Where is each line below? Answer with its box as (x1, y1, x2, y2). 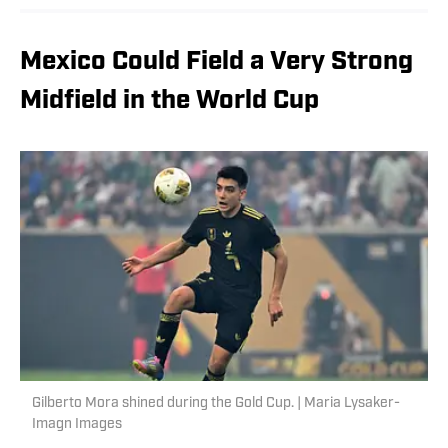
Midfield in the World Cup (20, 88, 319, 116)
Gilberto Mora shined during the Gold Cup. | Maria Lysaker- (32, 396, 400, 412)
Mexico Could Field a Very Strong (20, 49, 413, 77)
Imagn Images (32, 417, 122, 433)
